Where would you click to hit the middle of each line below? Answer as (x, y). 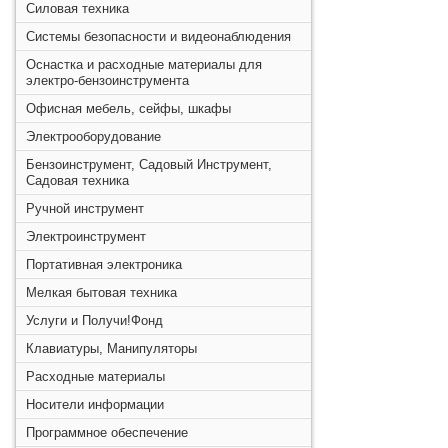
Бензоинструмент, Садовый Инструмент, (149, 164)
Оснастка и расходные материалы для (144, 64)
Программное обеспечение (107, 432)
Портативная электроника (104, 264)
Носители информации (95, 404)
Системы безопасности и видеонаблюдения (158, 36)
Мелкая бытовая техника (101, 292)
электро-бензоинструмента (107, 80)
